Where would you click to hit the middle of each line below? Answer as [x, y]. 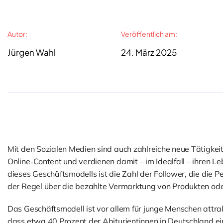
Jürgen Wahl [31, 52]
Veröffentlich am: [149, 34]
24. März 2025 [149, 52]
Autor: [17, 34]
